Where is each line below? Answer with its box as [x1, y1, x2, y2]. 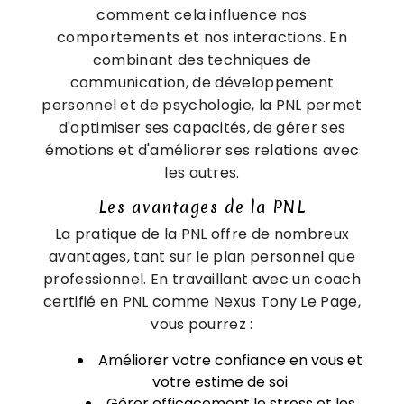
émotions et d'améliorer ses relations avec [44, 139, 360, 161]
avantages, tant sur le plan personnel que [48, 245, 356, 267]
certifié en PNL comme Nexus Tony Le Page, [42, 290, 362, 312]
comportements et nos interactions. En [57, 26, 347, 48]
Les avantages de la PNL [97, 196, 307, 217]
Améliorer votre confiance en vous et [98, 349, 363, 371]
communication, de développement [69, 71, 335, 93]
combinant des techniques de [92, 49, 312, 70]
